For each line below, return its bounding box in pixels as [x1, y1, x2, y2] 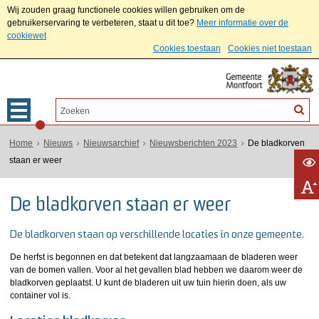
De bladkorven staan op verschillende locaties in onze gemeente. [10, 230, 305, 241]
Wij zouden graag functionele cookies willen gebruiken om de [7, 5, 245, 15]
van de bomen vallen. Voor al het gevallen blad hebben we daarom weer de [10, 265, 303, 275]
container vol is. [10, 291, 71, 300]
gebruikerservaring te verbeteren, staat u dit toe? [7, 18, 194, 28]
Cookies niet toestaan [228, 43, 312, 53]
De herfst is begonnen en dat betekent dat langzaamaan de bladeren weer [10, 252, 298, 262]
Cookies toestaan [153, 43, 221, 53]
